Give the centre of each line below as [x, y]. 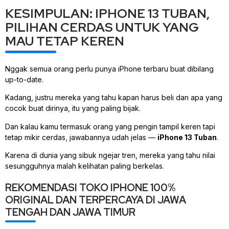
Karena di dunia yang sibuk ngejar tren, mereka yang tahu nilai [110, 155]
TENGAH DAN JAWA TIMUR [70, 212]
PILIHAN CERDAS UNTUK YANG [102, 28]
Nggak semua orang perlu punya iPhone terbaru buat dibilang [109, 69]
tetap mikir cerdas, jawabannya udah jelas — [81, 137]
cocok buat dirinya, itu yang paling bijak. [73, 108]
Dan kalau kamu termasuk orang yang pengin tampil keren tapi [110, 126]
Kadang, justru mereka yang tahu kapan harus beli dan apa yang [114, 98]
